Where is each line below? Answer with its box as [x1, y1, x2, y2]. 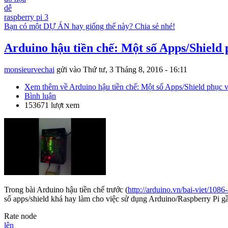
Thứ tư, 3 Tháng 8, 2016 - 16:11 [83, 65, 187, 74]
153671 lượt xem [24, 100, 79, 109]
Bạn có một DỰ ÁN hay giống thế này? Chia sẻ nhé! [4, 21, 175, 31]
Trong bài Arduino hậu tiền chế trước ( [4, 185, 128, 194]
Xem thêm [24, 82, 58, 91]
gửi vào [54, 65, 83, 74]
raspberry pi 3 [4, 12, 48, 21]
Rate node [4, 212, 37, 221]
